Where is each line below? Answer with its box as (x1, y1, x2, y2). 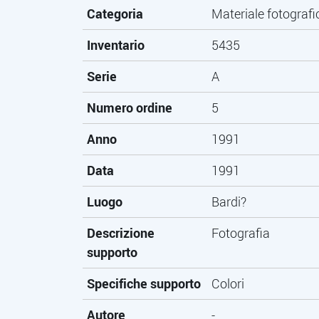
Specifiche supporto (87, 275, 201, 292)
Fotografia (211, 224, 270, 241)
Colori (211, 275, 244, 292)
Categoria (87, 5, 143, 22)
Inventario (87, 36, 145, 53)
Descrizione (87, 224, 155, 241)
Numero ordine (87, 99, 172, 116)
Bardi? (211, 193, 246, 210)
